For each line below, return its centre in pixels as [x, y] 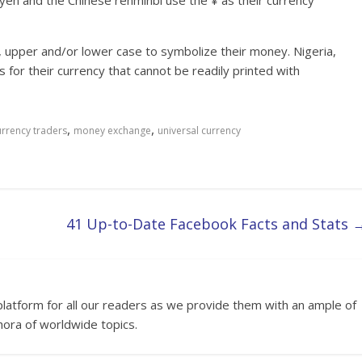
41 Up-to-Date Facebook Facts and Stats [209, 224]
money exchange [112, 130]
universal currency [199, 130]
